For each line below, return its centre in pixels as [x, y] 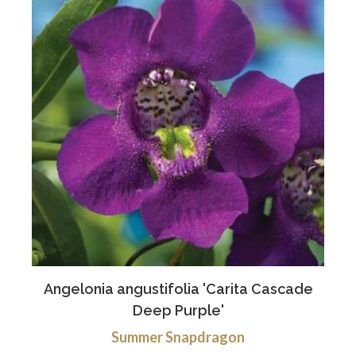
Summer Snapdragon [178, 337]
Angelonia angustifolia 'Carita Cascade [178, 288]
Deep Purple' [178, 310]
